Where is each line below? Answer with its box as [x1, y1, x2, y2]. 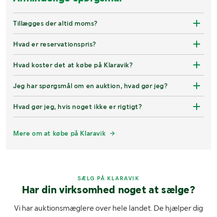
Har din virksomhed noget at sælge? [21, 183, 196, 196]
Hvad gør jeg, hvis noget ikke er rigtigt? [13, 102, 142, 110]
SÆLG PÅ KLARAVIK [77, 174, 140, 182]
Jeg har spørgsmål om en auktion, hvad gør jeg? [13, 81, 168, 90]
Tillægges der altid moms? [13, 19, 98, 27]
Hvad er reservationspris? [13, 40, 96, 48]
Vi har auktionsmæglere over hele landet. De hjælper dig [14, 203, 203, 213]
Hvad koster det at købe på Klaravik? [13, 61, 133, 69]
